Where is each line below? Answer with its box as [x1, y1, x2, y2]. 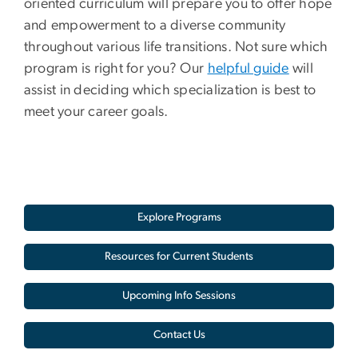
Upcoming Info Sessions [122, 290, 236, 302]
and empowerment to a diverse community [24, 18, 286, 34]
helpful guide [207, 62, 289, 77]
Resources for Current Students [105, 251, 253, 263]
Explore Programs [137, 212, 221, 224]
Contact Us [153, 329, 205, 341]
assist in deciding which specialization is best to [24, 83, 316, 98]
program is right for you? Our [24, 62, 208, 77]
